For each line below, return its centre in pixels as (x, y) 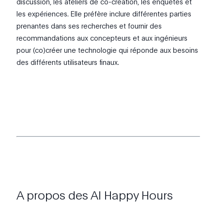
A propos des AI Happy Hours (95, 194)
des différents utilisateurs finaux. (68, 62)
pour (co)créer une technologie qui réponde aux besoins (108, 50)
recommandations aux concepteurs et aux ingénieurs (102, 38)
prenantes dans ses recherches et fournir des (89, 26)
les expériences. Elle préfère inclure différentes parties (104, 14)
